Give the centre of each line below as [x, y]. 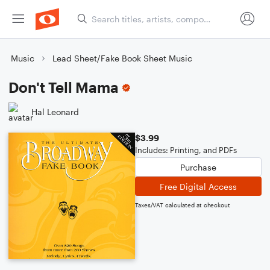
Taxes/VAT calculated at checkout [183, 205]
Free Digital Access [198, 186]
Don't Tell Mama [64, 87]
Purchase [198, 167]
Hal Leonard [55, 111]
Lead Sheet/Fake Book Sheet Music [122, 58]
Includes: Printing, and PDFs [186, 150]
